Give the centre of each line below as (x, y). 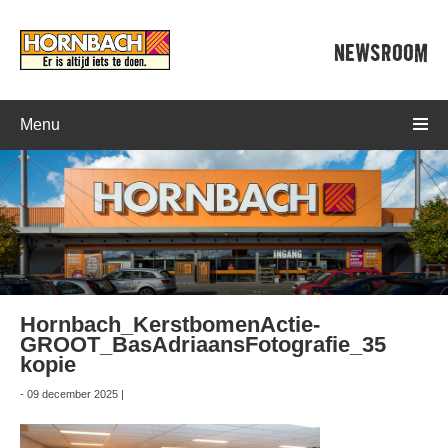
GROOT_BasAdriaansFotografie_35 (203, 345)
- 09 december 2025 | (72, 394)
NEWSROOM (381, 53)
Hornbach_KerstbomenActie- (170, 325)
